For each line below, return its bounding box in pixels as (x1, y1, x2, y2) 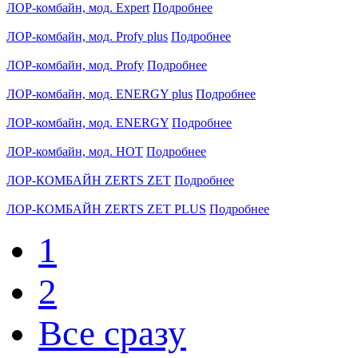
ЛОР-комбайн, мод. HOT (6, 144, 143, 158)
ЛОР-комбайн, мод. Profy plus (6, 29, 168, 43)
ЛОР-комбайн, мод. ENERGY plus (6, 86, 193, 101)
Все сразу (38, 312, 186, 353)
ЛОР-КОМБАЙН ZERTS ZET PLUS (6, 201, 206, 216)
